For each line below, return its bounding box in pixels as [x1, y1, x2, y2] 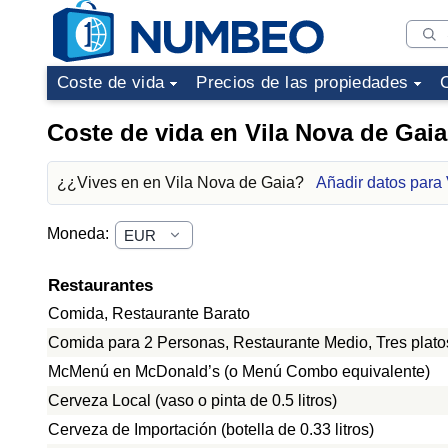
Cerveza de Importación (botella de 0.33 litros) [48, 421, 374, 438]
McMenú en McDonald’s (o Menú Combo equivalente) [48, 363, 430, 380]
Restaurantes [48, 276, 153, 295]
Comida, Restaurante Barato [48, 305, 250, 322]
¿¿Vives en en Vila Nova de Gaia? [57, 174, 308, 191]
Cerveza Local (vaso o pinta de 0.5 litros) [48, 392, 337, 409]
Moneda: [47, 225, 113, 243]
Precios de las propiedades [196, 73, 409, 92]
